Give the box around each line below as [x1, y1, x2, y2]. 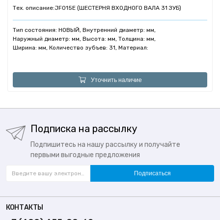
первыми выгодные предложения [30, 151, 140, 159]
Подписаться [134, 170, 171, 177]
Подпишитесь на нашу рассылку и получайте [30, 140, 180, 149]
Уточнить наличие [90, 76, 142, 83]
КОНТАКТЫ [6, 203, 43, 212]
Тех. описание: [13, 4, 55, 11]
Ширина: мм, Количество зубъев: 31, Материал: [13, 44, 148, 51]
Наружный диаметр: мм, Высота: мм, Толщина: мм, [13, 35, 156, 42]
